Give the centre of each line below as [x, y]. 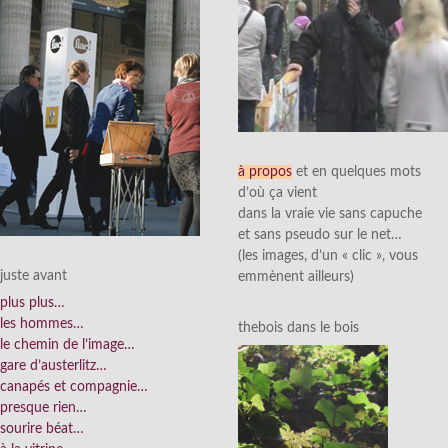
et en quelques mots [356, 171]
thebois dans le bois [298, 327]
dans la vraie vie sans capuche [330, 213]
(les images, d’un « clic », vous [328, 255]
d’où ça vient [277, 192]
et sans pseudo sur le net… [320, 234]
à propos [265, 171]
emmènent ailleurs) [296, 276]
